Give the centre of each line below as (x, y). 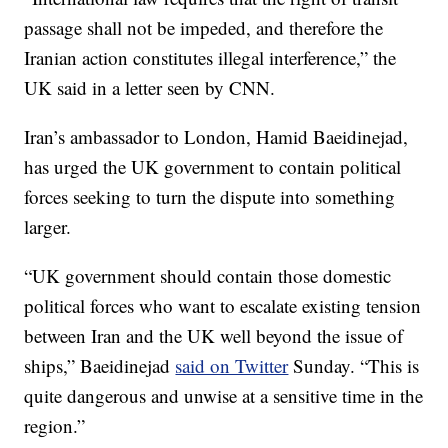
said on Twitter (232, 365)
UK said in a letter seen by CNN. (150, 87)
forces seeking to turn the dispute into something (210, 196)
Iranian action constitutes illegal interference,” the (210, 57)
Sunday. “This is (354, 365)
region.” (55, 425)
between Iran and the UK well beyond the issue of (214, 335)
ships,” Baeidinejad (100, 365)
